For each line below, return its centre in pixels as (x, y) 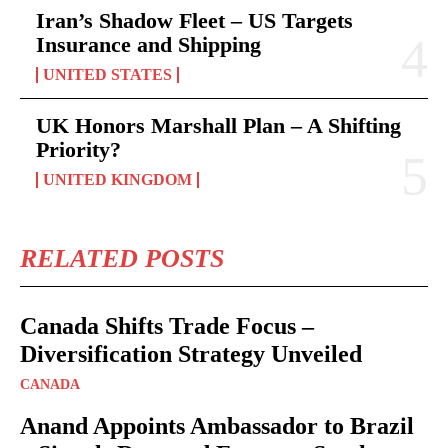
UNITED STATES (107, 74)
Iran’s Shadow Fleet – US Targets (194, 20)
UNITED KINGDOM (117, 179)
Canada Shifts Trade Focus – (167, 325)
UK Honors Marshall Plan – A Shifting (218, 125)
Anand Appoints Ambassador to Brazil (217, 425)
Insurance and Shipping (148, 44)
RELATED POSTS (122, 258)
